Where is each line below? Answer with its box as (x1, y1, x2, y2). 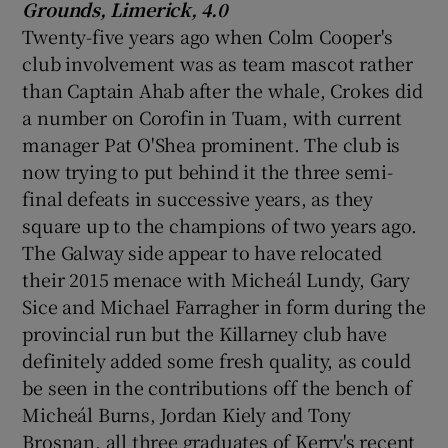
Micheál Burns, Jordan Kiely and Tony (22, 400, 352, 427)
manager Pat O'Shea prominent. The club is (22, 130, 401, 157)
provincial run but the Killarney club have (22, 319, 388, 346)
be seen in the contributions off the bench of (22, 373, 412, 400)
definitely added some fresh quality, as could (22, 346, 411, 373)
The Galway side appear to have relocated (22, 238, 382, 265)
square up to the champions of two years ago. (22, 211, 417, 238)
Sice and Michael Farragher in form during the (22, 292, 426, 319)
